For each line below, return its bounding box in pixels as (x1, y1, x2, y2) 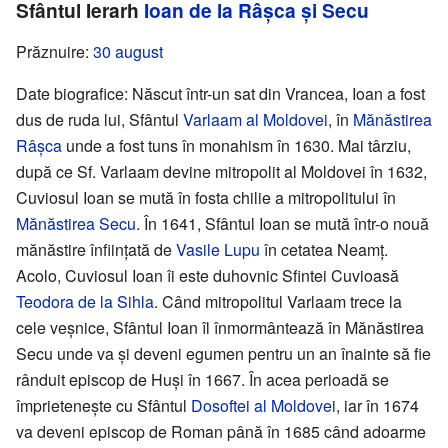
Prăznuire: (16, 40, 93, 64)
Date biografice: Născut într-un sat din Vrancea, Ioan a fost (16, 82, 425, 106)
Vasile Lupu (176, 238, 260, 262)
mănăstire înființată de (16, 238, 176, 262)
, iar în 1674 (336, 394, 419, 418)
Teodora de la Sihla (16, 290, 154, 314)
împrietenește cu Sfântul (16, 394, 191, 418)
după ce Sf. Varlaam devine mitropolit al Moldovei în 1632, (16, 160, 427, 184)
